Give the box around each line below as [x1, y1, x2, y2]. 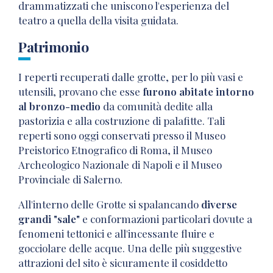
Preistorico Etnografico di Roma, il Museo [18, 143, 212, 157]
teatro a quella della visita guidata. [18, 13, 181, 27]
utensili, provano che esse [18, 84, 143, 98]
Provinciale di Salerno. [18, 172, 122, 186]
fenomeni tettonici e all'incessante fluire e [18, 227, 214, 241]
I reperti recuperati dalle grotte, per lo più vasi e [18, 69, 243, 83]
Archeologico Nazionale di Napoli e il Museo [18, 157, 222, 171]
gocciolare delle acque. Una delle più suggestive [18, 241, 242, 255]
